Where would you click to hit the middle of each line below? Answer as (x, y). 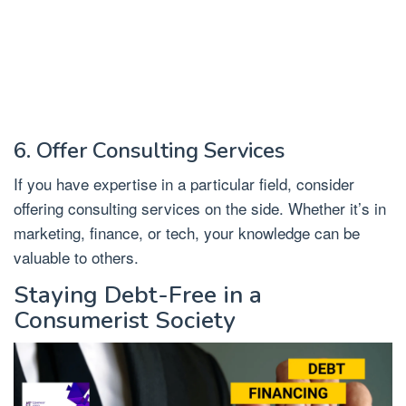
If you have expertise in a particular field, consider (184, 184)
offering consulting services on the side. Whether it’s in (200, 208)
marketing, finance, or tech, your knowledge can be (187, 233)
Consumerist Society (125, 321)
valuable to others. (76, 257)
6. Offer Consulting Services (149, 151)
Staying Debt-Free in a (138, 295)
